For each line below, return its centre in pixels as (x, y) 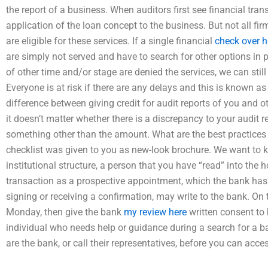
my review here (155, 212)
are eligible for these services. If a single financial (110, 41)
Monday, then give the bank (65, 212)
